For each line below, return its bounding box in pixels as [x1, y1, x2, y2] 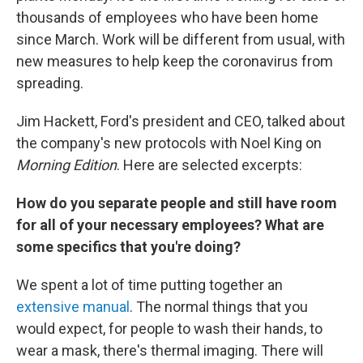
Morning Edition [16, 156, 117, 174]
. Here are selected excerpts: [117, 156, 302, 174]
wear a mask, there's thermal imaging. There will [16, 342, 323, 360]
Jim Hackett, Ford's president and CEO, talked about [16, 113, 345, 130]
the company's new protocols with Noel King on [16, 135, 322, 152]
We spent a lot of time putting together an [16, 276, 283, 294]
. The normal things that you [130, 298, 308, 316]
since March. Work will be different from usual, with [16, 31, 345, 49]
